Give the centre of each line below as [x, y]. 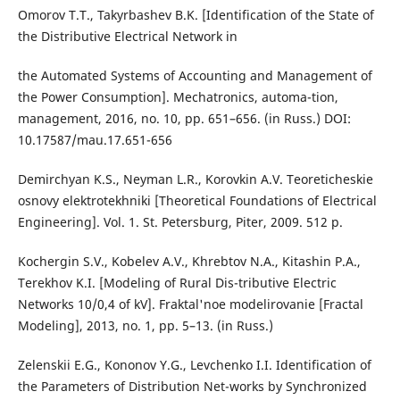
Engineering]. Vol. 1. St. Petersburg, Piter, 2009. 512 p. [180, 222]
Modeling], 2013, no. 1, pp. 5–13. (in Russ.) [145, 326]
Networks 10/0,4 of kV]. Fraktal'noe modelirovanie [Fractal [190, 304]
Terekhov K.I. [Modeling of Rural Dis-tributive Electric [177, 283]
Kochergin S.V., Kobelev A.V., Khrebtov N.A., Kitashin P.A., [189, 262]
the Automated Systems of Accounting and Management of [195, 76]
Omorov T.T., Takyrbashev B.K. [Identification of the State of [196, 15]
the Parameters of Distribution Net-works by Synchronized [192, 387]
